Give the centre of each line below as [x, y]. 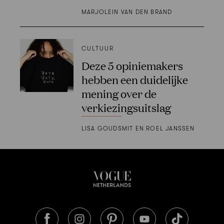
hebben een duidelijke [134, 79]
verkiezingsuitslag [126, 107]
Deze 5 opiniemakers [132, 65]
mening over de [119, 93]
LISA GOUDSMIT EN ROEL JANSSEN [138, 129]
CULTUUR [97, 48]
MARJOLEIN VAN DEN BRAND [127, 12]
